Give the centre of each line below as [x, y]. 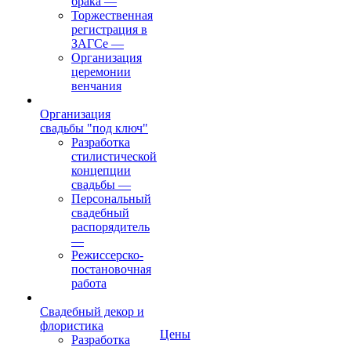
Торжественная [112, 15]
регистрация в [109, 29]
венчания [96, 86]
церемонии [101, 72]
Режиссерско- [107, 255]
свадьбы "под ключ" [94, 128]
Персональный [111, 199]
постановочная [111, 269]
